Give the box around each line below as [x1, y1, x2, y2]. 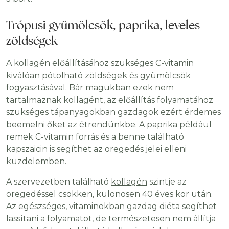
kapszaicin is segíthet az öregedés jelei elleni [6, 144, 187, 154]
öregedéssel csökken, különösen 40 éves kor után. [6, 189, 213, 199]
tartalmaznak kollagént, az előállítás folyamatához [6, 95, 213, 105]
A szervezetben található [6, 177, 111, 187]
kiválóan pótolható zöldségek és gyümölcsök [6, 71, 191, 81]
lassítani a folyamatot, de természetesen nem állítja [6, 214, 216, 224]
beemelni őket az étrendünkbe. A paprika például [6, 120, 212, 130]
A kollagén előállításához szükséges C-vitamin [6, 58, 194, 68]
